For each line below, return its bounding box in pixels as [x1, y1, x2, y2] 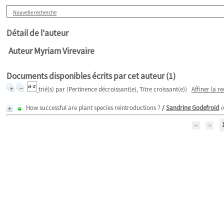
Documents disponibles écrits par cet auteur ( [6, 70, 168, 81]
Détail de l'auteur [6, 27, 68, 38]
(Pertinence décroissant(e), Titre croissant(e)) [66, 85, 187, 93]
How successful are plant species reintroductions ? [26, 103, 160, 112]
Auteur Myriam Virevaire [8, 45, 94, 56]
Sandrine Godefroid [166, 103, 219, 112]
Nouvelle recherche [13, 9, 56, 16]
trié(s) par [38, 85, 66, 93]
